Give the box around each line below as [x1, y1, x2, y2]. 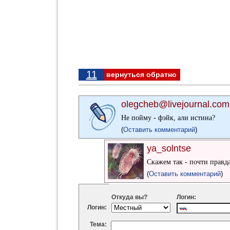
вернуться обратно [106, 70, 177, 79]
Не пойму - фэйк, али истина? [121, 113, 215, 122]
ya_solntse [147, 143, 191, 154]
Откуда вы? [111, 194, 147, 201]
